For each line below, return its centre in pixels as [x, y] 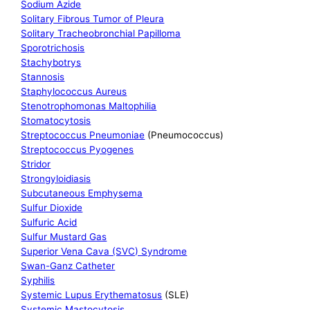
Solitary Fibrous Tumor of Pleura [93, 19]
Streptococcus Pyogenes [77, 150]
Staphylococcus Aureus [74, 92]
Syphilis [38, 281]
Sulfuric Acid [49, 222]
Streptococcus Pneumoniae [83, 135]
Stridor [36, 164]
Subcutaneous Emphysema [82, 193]
